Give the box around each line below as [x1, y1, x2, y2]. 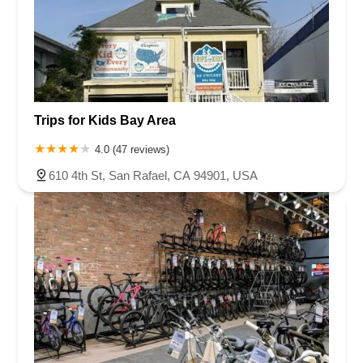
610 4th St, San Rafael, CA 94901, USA [49, 168, 258, 182]
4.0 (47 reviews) [95, 143, 169, 156]
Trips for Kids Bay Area [34, 113, 176, 127]
